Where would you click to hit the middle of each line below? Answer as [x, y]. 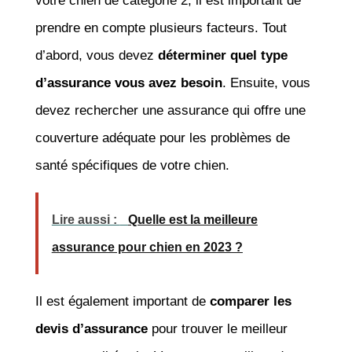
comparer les [250, 301]
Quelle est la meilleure [192, 219]
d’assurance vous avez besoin [128, 82]
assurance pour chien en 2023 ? [147, 247]
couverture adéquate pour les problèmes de [162, 137]
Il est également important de [122, 301]
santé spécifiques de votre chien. [132, 165]
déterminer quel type [222, 55]
